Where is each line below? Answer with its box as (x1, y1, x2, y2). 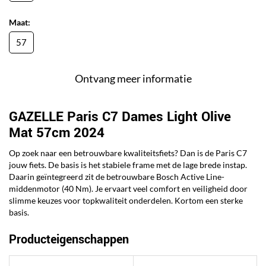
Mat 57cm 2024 (9, 123, 104, 143)
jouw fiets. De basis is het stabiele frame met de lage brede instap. (9, 160, 247, 170)
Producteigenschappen (9, 231, 129, 249)
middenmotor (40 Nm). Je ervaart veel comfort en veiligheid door (9, 183, 248, 194)
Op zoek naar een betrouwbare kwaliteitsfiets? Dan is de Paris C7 (9, 148, 247, 159)
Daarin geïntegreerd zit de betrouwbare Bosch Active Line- (9, 172, 224, 182)
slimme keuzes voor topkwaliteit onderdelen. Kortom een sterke (9, 195, 243, 206)
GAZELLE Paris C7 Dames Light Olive (9, 107, 231, 127)
